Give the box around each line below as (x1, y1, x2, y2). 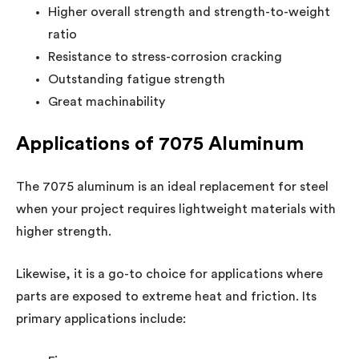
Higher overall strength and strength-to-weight (48, 5, 330, 18)
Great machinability (48, 95, 165, 108)
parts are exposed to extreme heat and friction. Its (16, 289, 317, 303)
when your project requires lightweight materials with (16, 202, 336, 216)
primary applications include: (16, 312, 186, 325)
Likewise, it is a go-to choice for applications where (16, 267, 323, 280)
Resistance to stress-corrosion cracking (48, 50, 282, 63)
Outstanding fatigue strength (48, 72, 225, 86)
